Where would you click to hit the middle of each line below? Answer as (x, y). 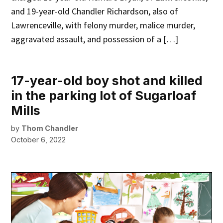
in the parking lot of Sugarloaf (104, 96)
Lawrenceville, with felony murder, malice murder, (103, 25)
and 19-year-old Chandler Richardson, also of (95, 11)
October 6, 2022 (39, 140)
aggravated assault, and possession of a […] (95, 39)
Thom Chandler (50, 128)
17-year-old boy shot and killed (107, 81)
